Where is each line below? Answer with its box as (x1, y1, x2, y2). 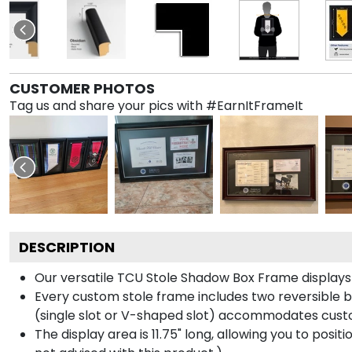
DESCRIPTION (19, 236, 115, 257)
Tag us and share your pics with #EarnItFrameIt (9, 96, 303, 115)
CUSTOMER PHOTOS (9, 78, 155, 98)
